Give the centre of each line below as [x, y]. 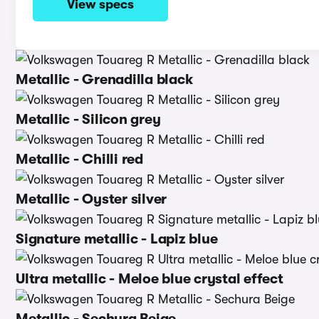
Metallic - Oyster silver [91, 199]
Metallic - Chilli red [79, 159]
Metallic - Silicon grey [88, 119]
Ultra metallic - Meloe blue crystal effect [150, 279]
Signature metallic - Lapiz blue [117, 239]
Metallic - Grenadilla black [104, 79]
